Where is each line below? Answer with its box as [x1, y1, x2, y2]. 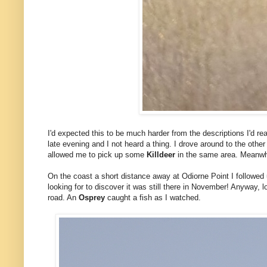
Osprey [79, 193, 107, 202]
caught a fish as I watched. [107, 193, 201, 202]
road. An [48, 193, 79, 202]
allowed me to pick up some [48, 150, 147, 159]
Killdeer [147, 150, 178, 159]
